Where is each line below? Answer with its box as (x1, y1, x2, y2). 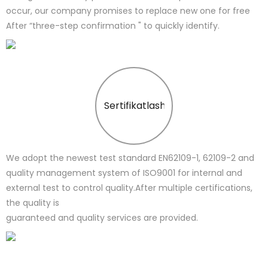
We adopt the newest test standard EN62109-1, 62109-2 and (6, 152, 254, 165)
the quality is (6, 197, 59, 209)
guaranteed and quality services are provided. (6, 212, 198, 224)
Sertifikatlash (103, 99, 166, 113)
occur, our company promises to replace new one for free (6, 5, 250, 17)
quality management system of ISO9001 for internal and (6, 167, 242, 179)
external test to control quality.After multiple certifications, (6, 182, 252, 194)
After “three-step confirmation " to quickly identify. (6, 20, 220, 32)
